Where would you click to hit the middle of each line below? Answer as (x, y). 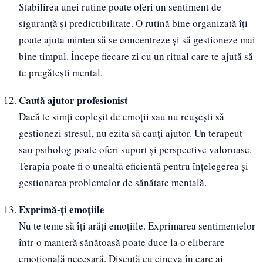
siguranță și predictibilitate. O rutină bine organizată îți (133, 23)
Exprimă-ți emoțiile (61, 210)
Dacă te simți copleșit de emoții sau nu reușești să (121, 116)
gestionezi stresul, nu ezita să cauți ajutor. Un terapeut (130, 133)
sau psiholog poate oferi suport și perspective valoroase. (135, 149)
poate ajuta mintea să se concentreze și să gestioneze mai (137, 39)
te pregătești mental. (60, 72)
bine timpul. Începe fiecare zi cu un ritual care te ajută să (136, 56)
